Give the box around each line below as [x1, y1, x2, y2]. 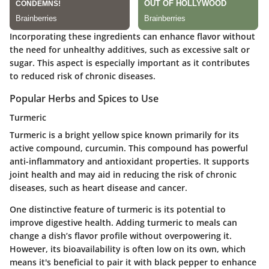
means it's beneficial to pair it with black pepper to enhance [10, 256, 256, 268]
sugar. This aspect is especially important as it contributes [10, 56, 250, 68]
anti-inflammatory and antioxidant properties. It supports [10, 155, 249, 167]
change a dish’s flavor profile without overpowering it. [10, 229, 232, 241]
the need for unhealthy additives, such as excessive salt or [10, 43, 250, 55]
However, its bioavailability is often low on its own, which [10, 243, 246, 255]
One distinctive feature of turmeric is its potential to [10, 203, 226, 215]
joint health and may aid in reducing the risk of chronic [10, 168, 237, 180]
